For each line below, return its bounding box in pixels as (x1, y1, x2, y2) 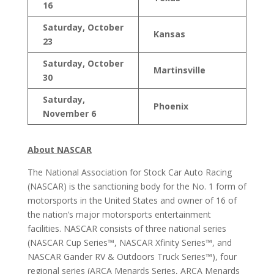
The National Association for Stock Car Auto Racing (27, 166, 232, 179)
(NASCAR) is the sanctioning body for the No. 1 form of (27, 180, 246, 193)
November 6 (42, 108, 96, 120)
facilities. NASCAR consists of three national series (27, 223, 226, 235)
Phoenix (153, 100, 188, 113)
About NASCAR (27, 144, 92, 156)
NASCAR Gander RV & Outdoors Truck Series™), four (27, 251, 237, 263)
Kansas (153, 28, 185, 40)
